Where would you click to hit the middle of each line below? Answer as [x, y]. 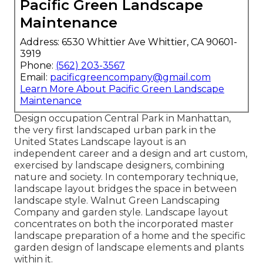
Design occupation [59, 118]
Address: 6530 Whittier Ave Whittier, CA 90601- [129, 42]
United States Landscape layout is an [100, 141]
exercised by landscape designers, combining [119, 165]
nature [31, 177]
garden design [48, 247]
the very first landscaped [74, 130]
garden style [112, 212]
